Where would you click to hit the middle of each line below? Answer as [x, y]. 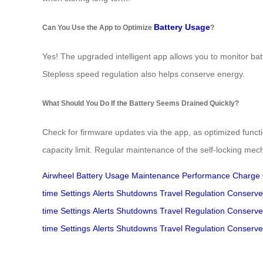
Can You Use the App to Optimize [98, 27]
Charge [246, 176]
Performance [206, 176]
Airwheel [58, 176]
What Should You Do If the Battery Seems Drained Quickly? [141, 103]
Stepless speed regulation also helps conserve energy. [144, 74]
